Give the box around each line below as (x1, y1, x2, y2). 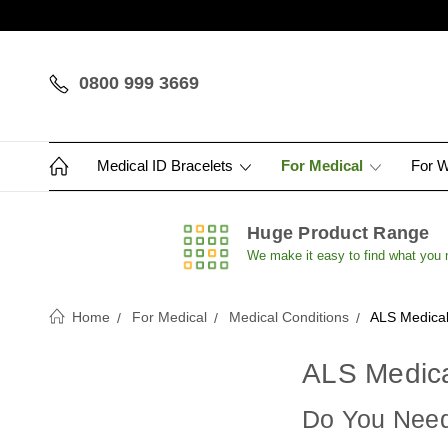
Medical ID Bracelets (97, 157, 237, 174)
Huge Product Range (247, 223, 430, 243)
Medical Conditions (229, 309, 349, 325)
